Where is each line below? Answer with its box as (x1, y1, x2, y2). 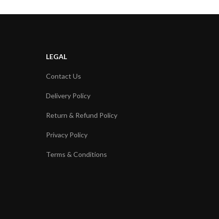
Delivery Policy (46, 91, 90, 100)
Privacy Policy (46, 130, 88, 139)
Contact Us (46, 71, 81, 80)
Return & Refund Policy (46, 110, 117, 119)
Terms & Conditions (46, 150, 107, 158)
